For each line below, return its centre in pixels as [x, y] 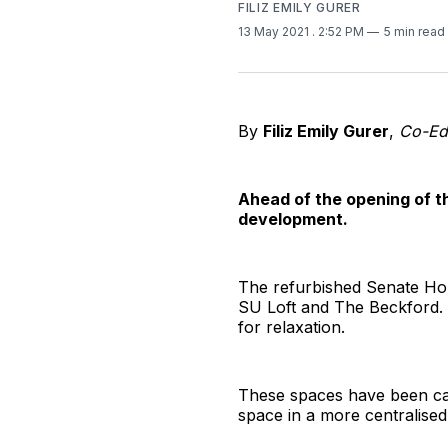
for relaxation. [291, 326]
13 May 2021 [275, 31]
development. [293, 218]
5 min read [414, 31]
